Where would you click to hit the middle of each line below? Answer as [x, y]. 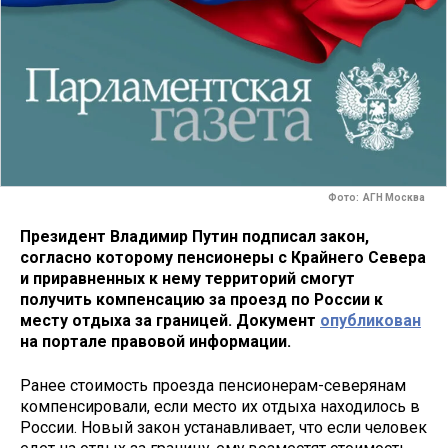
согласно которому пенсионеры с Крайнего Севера [223, 257]
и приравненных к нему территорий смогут [187, 278]
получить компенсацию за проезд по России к [201, 299]
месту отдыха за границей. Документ [170, 320]
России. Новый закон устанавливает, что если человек [223, 428]
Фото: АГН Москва [377, 198]
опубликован [370, 320]
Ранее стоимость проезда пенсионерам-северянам [213, 386]
